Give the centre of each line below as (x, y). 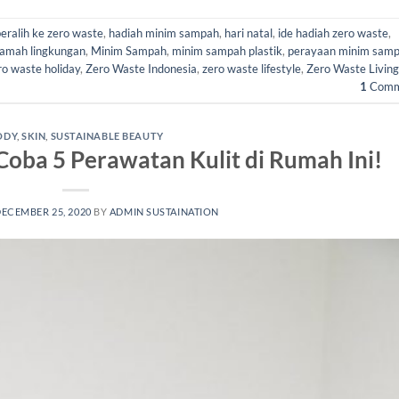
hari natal (248, 33)
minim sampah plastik (227, 50)
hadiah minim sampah (164, 33)
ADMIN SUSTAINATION (164, 212)
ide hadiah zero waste (333, 33)
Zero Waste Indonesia (141, 68)
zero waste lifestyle (252, 68)
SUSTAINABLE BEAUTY (107, 135)
